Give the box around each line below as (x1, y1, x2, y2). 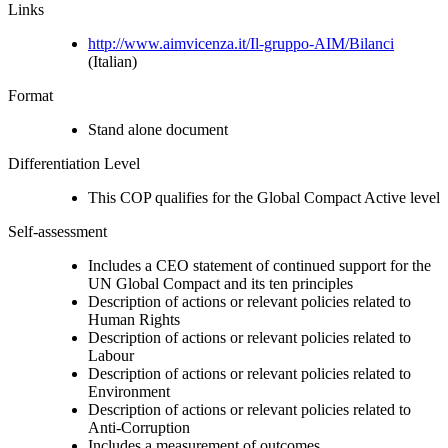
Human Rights (88, 310, 180, 328)
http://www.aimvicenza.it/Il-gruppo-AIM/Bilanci (88, 34, 394, 52)
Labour (88, 346, 134, 364)
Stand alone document (88, 120, 228, 138)
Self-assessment (8, 222, 107, 240)
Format (8, 86, 53, 104)
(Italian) (88, 52, 137, 70)
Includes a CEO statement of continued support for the (88, 256, 431, 274)
